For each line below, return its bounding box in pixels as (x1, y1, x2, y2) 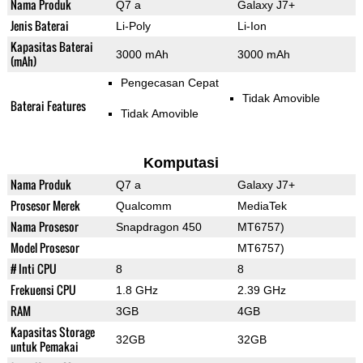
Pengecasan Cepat (120, 76, 219, 90)
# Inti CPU (10, 260, 57, 278)
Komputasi (143, 155, 220, 172)
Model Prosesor (10, 239, 79, 257)
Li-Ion (237, 19, 267, 33)
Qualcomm (115, 199, 172, 213)
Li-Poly (115, 19, 151, 33)
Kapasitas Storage (10, 323, 95, 341)
